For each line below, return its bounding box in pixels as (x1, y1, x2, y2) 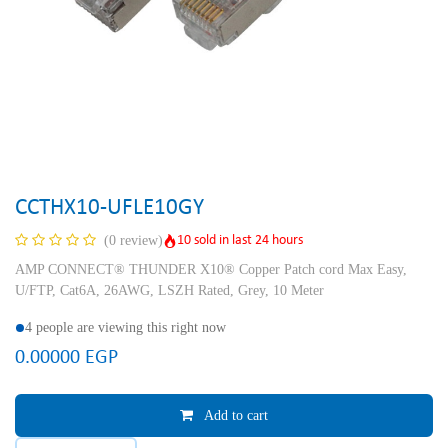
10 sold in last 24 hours (177, 232, 303, 248)
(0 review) (104, 233, 163, 248)
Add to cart (201, 408, 268, 423)
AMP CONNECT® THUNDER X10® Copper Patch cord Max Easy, (15, 262, 407, 277)
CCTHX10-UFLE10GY (15, 196, 204, 220)
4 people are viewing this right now (25, 320, 226, 335)
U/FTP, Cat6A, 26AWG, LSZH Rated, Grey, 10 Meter (15, 283, 324, 298)
